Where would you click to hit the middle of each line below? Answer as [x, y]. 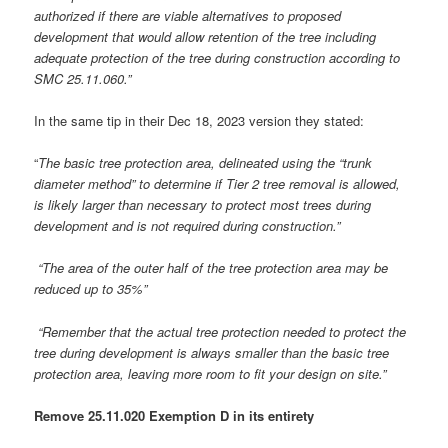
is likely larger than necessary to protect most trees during [203, 205]
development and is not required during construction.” [189, 226]
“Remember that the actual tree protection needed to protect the [220, 331]
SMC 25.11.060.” [83, 79]
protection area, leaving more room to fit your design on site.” [210, 373]
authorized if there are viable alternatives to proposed [188, 16]
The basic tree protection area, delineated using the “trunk [205, 163]
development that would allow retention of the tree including [205, 37]
